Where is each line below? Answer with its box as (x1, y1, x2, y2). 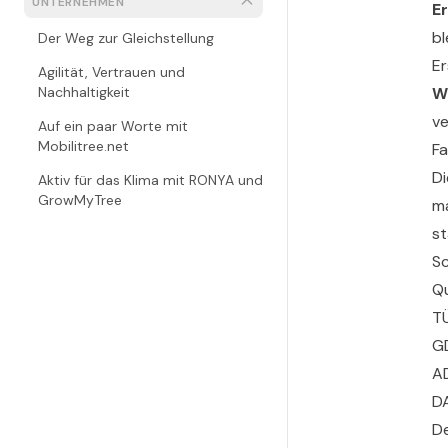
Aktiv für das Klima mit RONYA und (38, 171, 263, 189)
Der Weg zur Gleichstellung (38, 29, 214, 47)
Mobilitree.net (38, 137, 129, 155)
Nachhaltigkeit (38, 83, 130, 101)
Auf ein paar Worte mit (38, 117, 188, 135)
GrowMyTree (38, 191, 122, 209)
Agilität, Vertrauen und (38, 63, 185, 81)
